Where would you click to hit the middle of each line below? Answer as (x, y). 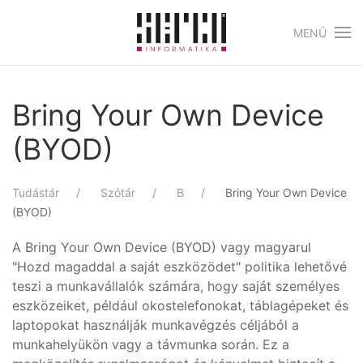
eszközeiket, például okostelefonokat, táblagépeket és (180, 305)
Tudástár (36, 192)
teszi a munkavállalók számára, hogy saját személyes (176, 286)
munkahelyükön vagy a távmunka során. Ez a (151, 344)
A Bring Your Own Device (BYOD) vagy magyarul (162, 247)
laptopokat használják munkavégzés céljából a (156, 325)
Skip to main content (100, 46)
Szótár (118, 192)
